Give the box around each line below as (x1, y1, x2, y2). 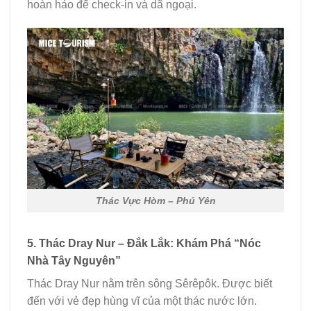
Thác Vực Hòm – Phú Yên (95, 194, 216, 206)
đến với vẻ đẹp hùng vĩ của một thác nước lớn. (27, 295, 257, 308)
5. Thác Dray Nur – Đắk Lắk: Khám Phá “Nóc (27, 237, 261, 250)
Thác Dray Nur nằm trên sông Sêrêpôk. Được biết (27, 278, 272, 290)
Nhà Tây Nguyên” (27, 255, 121, 267)
